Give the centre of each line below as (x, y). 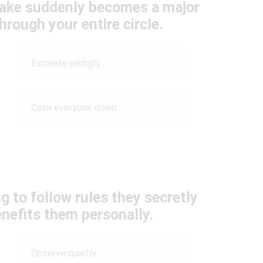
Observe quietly (63, 253)
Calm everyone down (74, 107)
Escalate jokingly (65, 63)
